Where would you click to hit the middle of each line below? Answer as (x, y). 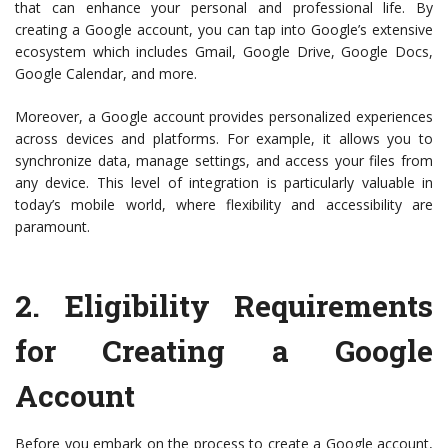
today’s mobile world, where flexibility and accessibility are (224, 205)
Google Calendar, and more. (106, 74)
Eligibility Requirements (248, 306)
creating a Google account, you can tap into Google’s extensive (224, 30)
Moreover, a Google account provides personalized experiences (224, 117)
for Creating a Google (224, 351)
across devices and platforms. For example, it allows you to (224, 139)
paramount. (52, 227)
